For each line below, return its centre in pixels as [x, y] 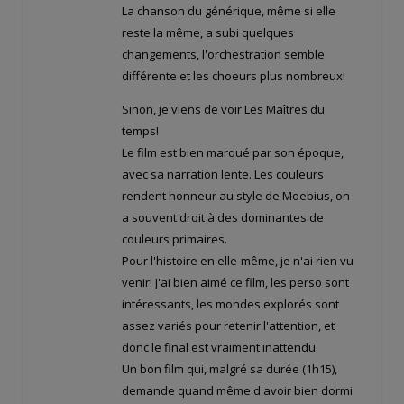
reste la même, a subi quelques [208, 33]
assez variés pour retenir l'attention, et [228, 326]
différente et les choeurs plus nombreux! [234, 76]
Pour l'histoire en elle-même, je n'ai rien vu [238, 261]
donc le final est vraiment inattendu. [220, 348]
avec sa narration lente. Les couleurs [223, 174]
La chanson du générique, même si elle [229, 11]
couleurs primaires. [174, 239]
